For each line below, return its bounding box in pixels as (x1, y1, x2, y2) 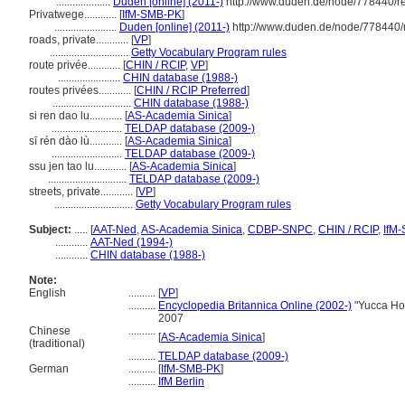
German (29, 363, 69, 375)
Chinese (29, 325, 71, 337)
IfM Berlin (158, 375, 204, 388)
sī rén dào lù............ (29, 135, 125, 147)
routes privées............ (29, 84, 134, 97)
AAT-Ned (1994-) (90, 236, 173, 249)
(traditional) (29, 337, 85, 350)
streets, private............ (29, 185, 136, 198)
